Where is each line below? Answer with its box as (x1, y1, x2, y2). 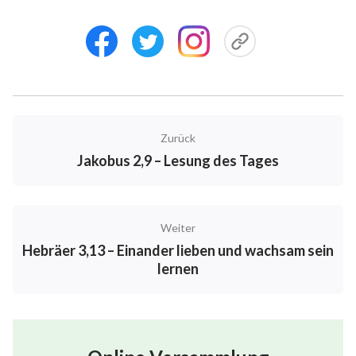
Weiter (161, 220, 195, 234)
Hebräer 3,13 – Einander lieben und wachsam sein (22, 241, 334, 259)
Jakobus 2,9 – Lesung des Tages (77, 151, 279, 169)
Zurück (161, 130, 195, 145)
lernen (157, 259, 199, 277)
